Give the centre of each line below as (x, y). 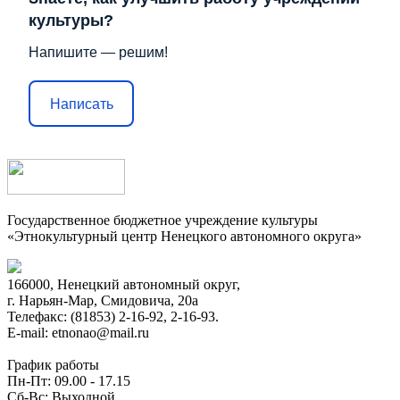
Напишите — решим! (98, 53)
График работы (53, 365)
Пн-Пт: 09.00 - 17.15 (69, 381)
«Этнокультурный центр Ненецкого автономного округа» (184, 237)
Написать (81, 104)
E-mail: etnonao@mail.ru (78, 333)
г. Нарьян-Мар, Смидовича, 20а (103, 301)
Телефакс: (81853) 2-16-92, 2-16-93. (113, 317)
